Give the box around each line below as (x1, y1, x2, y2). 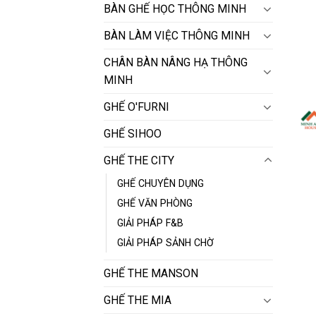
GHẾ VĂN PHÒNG (117, 197, 193, 209)
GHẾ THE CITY (104, 154, 174, 168)
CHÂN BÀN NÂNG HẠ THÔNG (104, 56, 248, 70)
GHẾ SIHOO (104, 127, 162, 141)
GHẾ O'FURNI (104, 100, 169, 114)
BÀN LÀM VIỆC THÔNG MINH (104, 29, 250, 43)
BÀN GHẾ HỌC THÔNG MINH (104, 2, 246, 16)
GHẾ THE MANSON (104, 267, 198, 281)
